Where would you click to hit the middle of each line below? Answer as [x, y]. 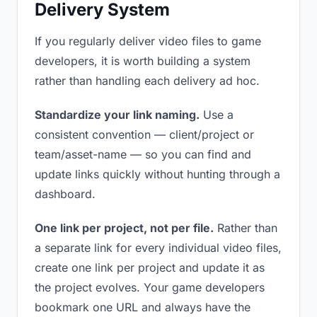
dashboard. [65, 194]
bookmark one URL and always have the [143, 307]
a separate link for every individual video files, [158, 248]
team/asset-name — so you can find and [143, 154]
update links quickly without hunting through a [157, 174]
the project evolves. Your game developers [150, 287]
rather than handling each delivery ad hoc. [147, 81]
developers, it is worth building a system [143, 61]
